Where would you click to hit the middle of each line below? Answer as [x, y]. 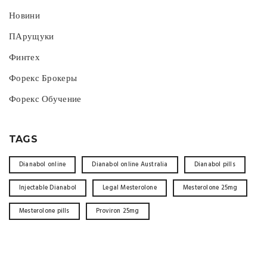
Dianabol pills [215, 165]
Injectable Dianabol [48, 188]
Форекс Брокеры [43, 79]
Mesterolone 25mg [210, 188]
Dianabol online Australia [130, 165]
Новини [24, 16]
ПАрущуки [32, 37]
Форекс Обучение [45, 100]
